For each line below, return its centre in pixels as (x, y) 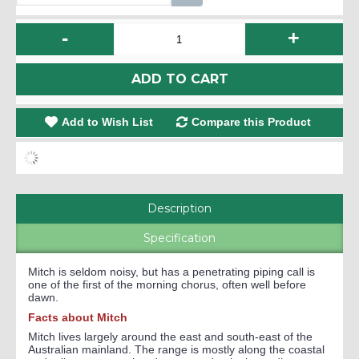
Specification (179, 238)
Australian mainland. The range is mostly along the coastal (176, 350)
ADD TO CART (179, 79)
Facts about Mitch (81, 317)
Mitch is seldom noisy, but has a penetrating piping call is (171, 272)
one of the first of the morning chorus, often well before (167, 284)
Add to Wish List (107, 122)
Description (179, 208)
